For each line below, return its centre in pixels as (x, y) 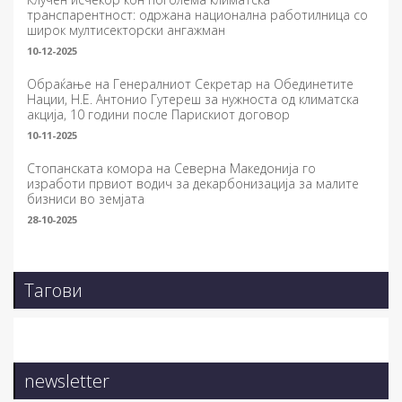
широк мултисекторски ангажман (126, 31)
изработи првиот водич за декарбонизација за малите (193, 184)
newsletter (67, 381)
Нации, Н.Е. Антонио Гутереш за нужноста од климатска (193, 100)
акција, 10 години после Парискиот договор (158, 115)
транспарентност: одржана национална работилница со (197, 15)
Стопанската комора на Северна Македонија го (171, 169)
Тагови (53, 291)
